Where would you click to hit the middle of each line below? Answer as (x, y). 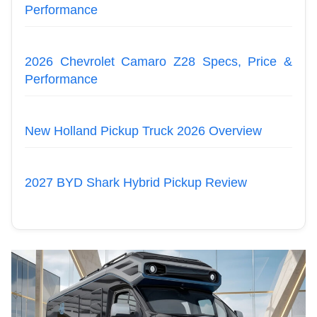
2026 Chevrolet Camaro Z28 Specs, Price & (158, 61)
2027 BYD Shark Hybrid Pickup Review (136, 182)
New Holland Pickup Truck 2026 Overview (143, 131)
